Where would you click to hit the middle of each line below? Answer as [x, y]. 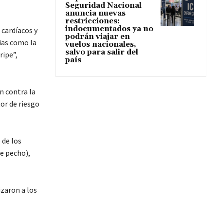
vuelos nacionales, [101, 44]
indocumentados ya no [109, 29]
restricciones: [92, 21]
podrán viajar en [98, 36]
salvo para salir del [102, 52]
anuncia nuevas [95, 13]
